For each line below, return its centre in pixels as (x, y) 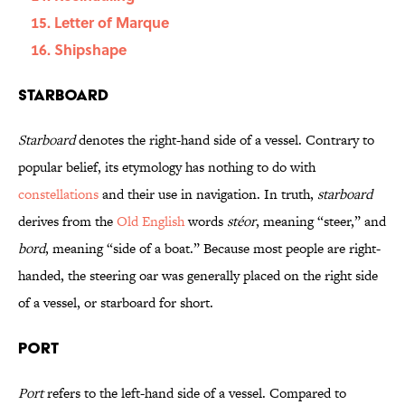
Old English (151, 221)
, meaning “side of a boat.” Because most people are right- (213, 249)
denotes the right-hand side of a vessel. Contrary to (225, 140)
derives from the (67, 221)
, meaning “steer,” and (321, 221)
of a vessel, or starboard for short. (116, 303)
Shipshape (90, 50)
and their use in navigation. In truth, (208, 194)
